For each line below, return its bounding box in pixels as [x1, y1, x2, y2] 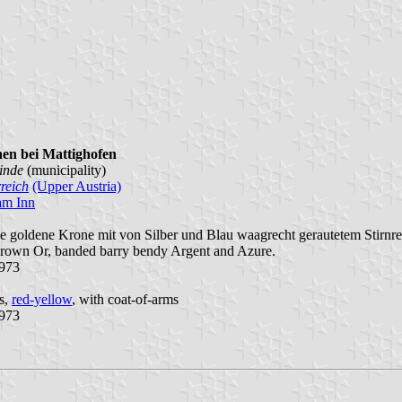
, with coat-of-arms [72, 291, 179, 307]
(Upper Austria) [32, 178, 121, 194]
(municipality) [27, 162, 106, 178]
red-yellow [12, 291, 72, 307]
